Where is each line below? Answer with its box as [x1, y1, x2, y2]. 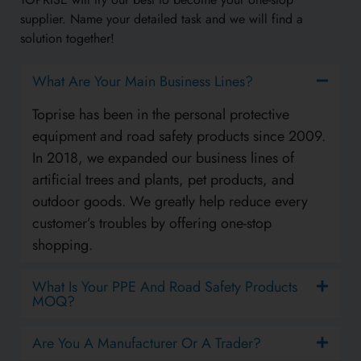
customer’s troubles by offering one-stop [32, 213, 272, 234]
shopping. [32, 234, 93, 256]
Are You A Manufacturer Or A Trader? [32, 333, 261, 355]
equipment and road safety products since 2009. [32, 126, 326, 147]
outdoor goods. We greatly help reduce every [32, 191, 308, 213]
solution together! [20, 29, 114, 48]
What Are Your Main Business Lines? [32, 71, 253, 93]
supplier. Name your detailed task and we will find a [20, 10, 303, 29]
